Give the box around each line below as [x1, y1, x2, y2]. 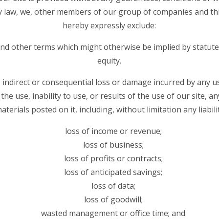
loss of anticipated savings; [64, 166, 163, 177]
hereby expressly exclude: [63, 20, 156, 31]
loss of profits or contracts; [64, 153, 163, 164]
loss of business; [83, 139, 144, 150]
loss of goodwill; [84, 194, 143, 205]
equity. [97, 55, 122, 66]
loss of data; [91, 180, 135, 191]
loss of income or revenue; [65, 125, 162, 136]
